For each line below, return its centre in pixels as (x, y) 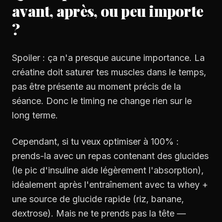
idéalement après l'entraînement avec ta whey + (110, 185)
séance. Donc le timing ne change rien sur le (102, 101)
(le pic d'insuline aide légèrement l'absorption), (108, 170)
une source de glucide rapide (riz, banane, (98, 199)
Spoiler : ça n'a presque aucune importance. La (108, 58)
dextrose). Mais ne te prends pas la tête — (99, 213)
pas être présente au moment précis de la (96, 86)
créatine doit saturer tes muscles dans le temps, (109, 72)
